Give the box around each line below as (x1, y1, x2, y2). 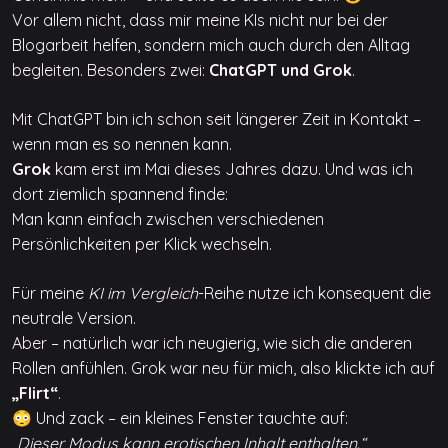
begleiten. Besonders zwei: (12, 60, 209, 80)
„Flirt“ (12, 383, 58, 403)
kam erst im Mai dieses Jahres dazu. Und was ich (51, 159, 413, 179)
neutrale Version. (12, 308, 136, 328)
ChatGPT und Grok (209, 60, 352, 80)
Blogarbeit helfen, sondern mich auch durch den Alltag (12, 35, 410, 55)
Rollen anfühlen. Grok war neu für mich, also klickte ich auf (12, 358, 435, 378)
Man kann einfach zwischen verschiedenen (12, 209, 324, 229)
